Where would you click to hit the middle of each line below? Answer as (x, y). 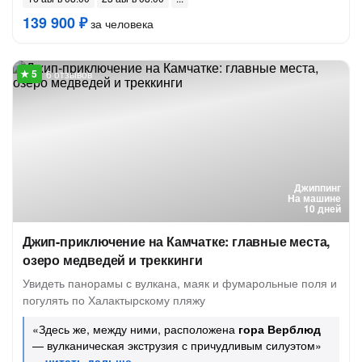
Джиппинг (318, 187)
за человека (120, 23)
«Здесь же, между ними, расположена (135, 329)
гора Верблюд (280, 329)
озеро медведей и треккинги (113, 260)
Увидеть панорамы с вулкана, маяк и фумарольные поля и (180, 283)
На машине (314, 198)
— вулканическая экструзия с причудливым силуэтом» (177, 345)
